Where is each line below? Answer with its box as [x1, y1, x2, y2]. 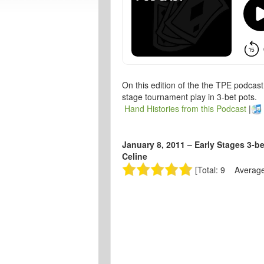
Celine [122, 150, 147, 163]
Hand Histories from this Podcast [124, 103, 246, 114]
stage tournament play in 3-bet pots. [122, 91, 257, 103]
